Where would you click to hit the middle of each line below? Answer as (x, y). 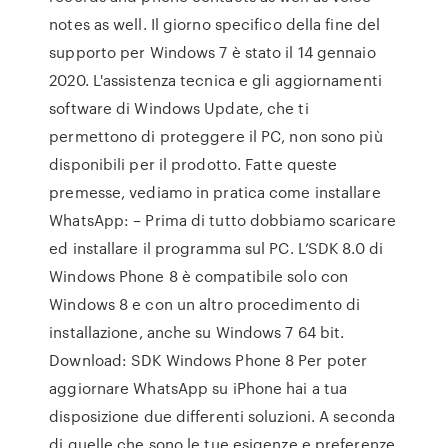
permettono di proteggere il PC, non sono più (216, 136)
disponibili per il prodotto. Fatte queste (193, 164)
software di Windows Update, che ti (179, 108)
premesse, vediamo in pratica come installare (215, 192)
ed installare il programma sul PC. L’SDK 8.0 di (216, 248)
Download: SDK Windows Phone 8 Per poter (208, 360)
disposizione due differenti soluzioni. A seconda (222, 416)
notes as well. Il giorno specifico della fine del (215, 24)
